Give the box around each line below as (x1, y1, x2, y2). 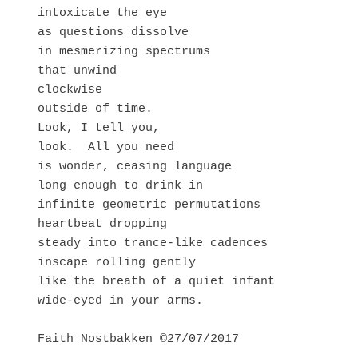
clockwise (37, 82, 109, 97)
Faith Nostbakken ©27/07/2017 (37, 332, 239, 346)
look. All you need (37, 140, 181, 154)
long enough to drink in (37, 178, 210, 193)
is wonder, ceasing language (37, 159, 232, 173)
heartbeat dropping (37, 217, 167, 231)
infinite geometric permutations (37, 197, 268, 212)
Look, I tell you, (37, 121, 160, 135)
